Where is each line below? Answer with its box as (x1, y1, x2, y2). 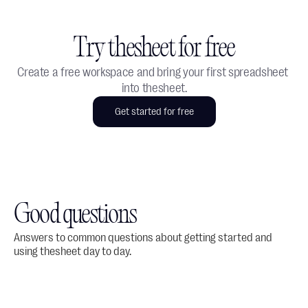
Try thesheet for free (73, 36, 235, 64)
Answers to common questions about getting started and (14, 231, 272, 244)
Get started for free (114, 106, 194, 118)
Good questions (14, 202, 136, 230)
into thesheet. (121, 81, 187, 95)
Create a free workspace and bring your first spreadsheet (17, 65, 289, 79)
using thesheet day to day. (14, 245, 131, 258)
